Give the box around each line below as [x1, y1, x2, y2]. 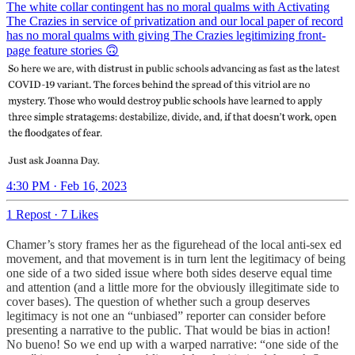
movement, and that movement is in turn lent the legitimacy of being [6, 252, 345, 266]
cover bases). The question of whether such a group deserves [6, 295, 310, 309]
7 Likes [61, 208, 98, 222]
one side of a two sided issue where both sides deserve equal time [6, 266, 332, 281]
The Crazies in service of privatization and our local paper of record [6, 13, 343, 28]
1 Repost [6, 208, 51, 222]
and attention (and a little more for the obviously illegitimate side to [6, 281, 339, 295]
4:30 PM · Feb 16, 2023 [6, 179, 127, 193]
